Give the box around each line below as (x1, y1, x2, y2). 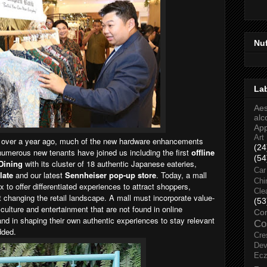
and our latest (13, 169, 65, 181)
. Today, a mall (156, 169, 207, 181)
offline (191, 146, 215, 158)
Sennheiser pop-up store (65, 169, 156, 181)
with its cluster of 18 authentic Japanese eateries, (25, 157, 197, 169)
